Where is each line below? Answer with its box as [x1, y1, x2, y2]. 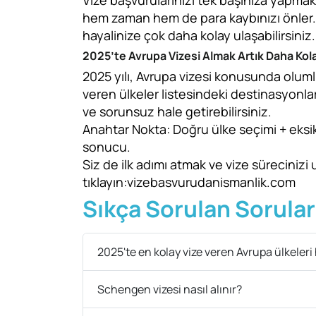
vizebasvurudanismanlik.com [127, 174, 296, 190]
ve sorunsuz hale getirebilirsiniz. [83, 103, 272, 120]
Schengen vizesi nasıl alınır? [97, 281, 242, 297]
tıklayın [83, 174, 123, 190]
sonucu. [83, 138, 130, 155]
